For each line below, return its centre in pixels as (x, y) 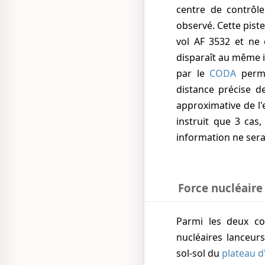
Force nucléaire (220, 188)
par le (193, 74)
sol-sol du (199, 253)
